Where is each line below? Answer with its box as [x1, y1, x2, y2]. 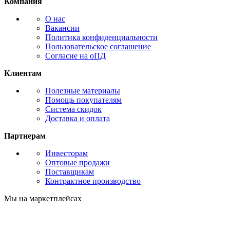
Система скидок [45, 105, 102, 114]
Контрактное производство [45, 177, 141, 186]
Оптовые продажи [45, 158, 110, 167]
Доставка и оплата [45, 114, 110, 123]
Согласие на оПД [45, 51, 106, 61]
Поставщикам [45, 167, 94, 177]
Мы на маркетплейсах [4, 194, 82, 203]
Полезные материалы [45, 86, 120, 95]
